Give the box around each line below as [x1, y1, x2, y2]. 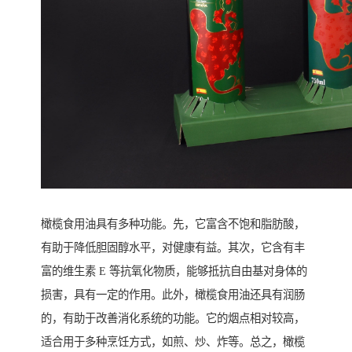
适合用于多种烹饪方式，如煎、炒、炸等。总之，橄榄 [41, 335, 305, 348]
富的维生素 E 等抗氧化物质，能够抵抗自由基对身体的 [41, 265, 307, 277]
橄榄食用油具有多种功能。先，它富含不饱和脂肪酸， [41, 218, 305, 230]
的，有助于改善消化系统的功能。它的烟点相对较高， [41, 312, 305, 324]
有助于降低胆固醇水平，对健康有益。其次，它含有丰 [41, 241, 305, 254]
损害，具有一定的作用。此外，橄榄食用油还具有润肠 [41, 288, 305, 301]
